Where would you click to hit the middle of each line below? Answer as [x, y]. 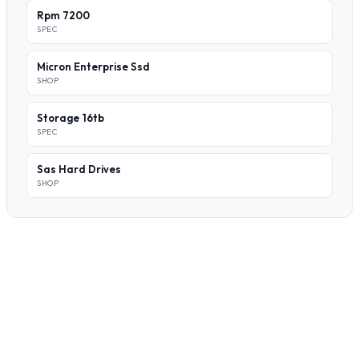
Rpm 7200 [63, 15]
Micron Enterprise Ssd [93, 67]
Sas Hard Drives [79, 169]
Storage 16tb [71, 118]
